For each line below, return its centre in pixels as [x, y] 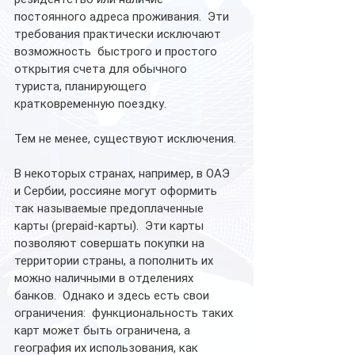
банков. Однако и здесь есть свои [113, 295]
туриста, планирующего [82, 86]
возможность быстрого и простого [117, 51]
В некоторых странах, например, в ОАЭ [124, 173]
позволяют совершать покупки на [111, 243]
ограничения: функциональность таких [125, 313]
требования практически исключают [119, 34]
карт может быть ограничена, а [104, 330]
